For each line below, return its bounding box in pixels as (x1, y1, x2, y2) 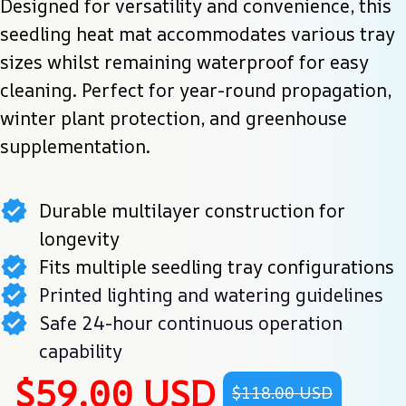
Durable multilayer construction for (39, 198, 345, 223)
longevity (39, 226, 120, 251)
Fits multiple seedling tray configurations (39, 254, 394, 279)
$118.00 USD (232, 382, 333, 404)
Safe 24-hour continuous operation (39, 310, 343, 335)
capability (39, 338, 122, 363)
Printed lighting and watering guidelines (39, 282, 383, 307)
